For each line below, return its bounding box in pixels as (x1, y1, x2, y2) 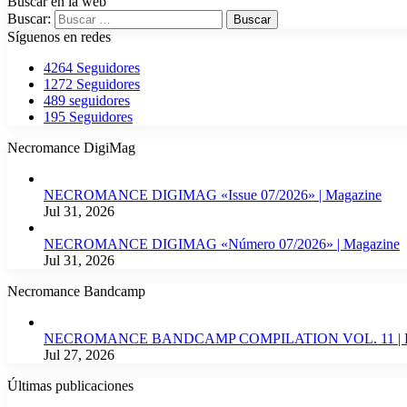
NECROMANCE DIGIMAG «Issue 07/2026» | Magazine (44, 186, 382, 203)
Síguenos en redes (7, 28, 111, 45)
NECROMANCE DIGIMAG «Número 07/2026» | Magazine (44, 235, 400, 252)
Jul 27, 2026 (44, 346, 114, 362)
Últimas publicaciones (7, 377, 134, 393)
